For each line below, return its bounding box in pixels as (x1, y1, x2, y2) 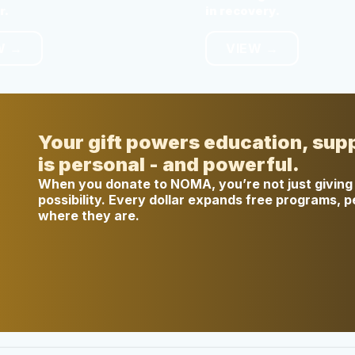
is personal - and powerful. (38, 153, 300, 177)
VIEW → (226, 40, 278, 56)
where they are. (38, 208, 140, 224)
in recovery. (205, 3, 280, 17)
